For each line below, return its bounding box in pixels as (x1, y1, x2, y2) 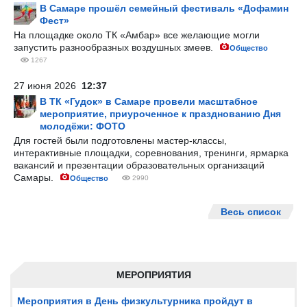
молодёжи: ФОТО (40, 121, 125, 132)
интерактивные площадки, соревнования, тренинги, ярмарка (14, 147, 288, 158)
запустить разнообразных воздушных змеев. (14, 42, 216, 53)
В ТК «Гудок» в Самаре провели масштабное (40, 96, 258, 107)
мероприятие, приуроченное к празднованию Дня (40, 108, 281, 119)
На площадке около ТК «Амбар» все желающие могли (14, 29, 260, 40)
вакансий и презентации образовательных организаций (14, 160, 265, 171)
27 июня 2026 (14, 80, 82, 91)
